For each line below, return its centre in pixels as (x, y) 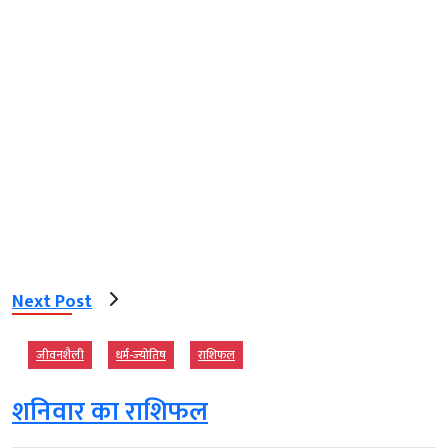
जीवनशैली (60, 355)
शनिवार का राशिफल (110, 413)
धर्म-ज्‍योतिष (141, 355)
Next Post (52, 301)
